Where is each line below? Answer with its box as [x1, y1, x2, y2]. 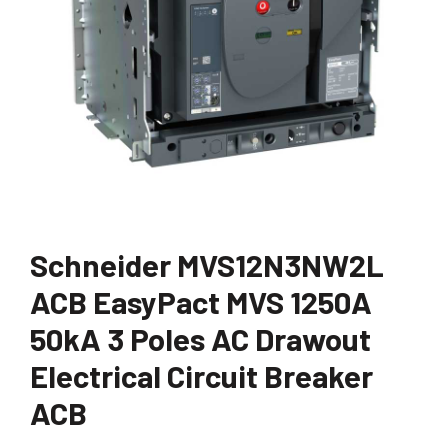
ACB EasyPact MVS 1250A [30, 282, 372, 320]
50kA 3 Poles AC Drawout [30, 319, 371, 357]
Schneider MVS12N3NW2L [30, 245, 384, 283]
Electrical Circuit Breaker [30, 356, 373, 394]
